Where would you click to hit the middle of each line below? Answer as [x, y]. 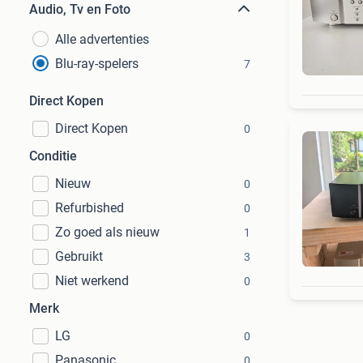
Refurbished [90, 208]
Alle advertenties [102, 39]
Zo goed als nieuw [107, 232]
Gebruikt [79, 256]
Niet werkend [92, 281]
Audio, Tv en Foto [80, 9]
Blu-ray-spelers [97, 64]
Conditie [53, 156]
